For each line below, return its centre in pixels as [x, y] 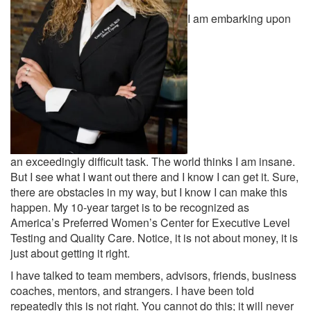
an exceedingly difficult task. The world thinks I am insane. [153, 161]
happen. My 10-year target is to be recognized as [130, 207]
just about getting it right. [70, 253]
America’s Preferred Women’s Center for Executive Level [150, 222]
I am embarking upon [239, 19]
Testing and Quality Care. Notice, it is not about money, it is [154, 237]
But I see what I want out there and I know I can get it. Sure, [154, 176]
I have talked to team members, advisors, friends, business [153, 275]
